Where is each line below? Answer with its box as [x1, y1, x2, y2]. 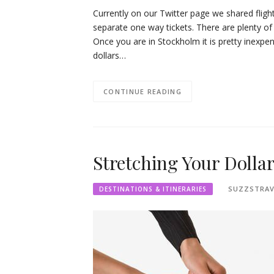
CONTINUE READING [103, 87, 182, 96]
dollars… [93, 50, 126, 61]
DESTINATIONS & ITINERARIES [99, 185, 207, 193]
